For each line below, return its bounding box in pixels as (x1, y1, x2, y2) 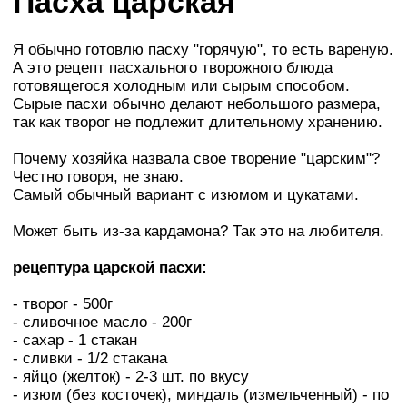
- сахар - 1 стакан (13, 331, 137, 349)
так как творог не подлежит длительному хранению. (13, 113, 382, 131)
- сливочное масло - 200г (13, 313, 192, 331)
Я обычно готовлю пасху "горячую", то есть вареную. (13, 40, 393, 58)
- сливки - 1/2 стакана (13, 349, 167, 367)
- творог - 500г (13, 294, 113, 313)
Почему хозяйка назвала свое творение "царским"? (13, 149, 380, 167)
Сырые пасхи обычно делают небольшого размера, (13, 94, 381, 113)
